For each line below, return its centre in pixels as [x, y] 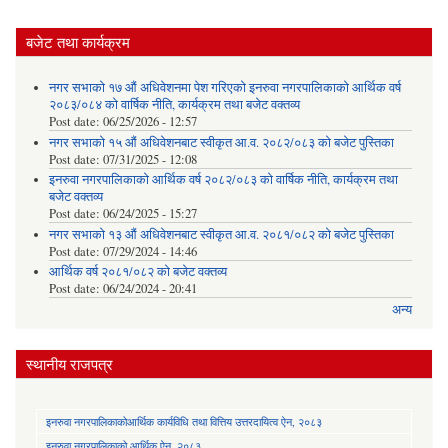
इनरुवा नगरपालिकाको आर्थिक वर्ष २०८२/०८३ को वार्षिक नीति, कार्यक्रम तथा [223, 180]
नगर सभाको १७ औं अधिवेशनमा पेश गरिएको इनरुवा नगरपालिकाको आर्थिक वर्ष [224, 88]
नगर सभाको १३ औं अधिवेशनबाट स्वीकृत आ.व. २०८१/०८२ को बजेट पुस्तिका [221, 234]
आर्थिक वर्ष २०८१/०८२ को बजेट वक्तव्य [137, 272]
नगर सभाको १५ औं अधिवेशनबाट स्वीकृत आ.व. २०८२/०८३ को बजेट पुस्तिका [221, 142]
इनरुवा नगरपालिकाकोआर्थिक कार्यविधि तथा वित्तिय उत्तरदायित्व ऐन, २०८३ [184, 422]
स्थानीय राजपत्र [69, 364]
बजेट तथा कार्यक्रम [78, 41]
